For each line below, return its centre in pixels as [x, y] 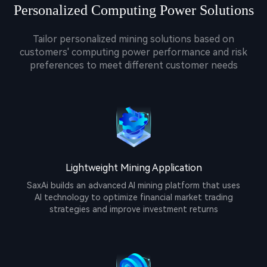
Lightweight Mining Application [133, 168]
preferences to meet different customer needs [133, 66]
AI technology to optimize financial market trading [133, 198]
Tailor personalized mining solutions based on [133, 39]
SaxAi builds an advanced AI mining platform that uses [133, 186]
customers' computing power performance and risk [133, 52]
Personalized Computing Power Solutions [133, 10]
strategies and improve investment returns [133, 209]
